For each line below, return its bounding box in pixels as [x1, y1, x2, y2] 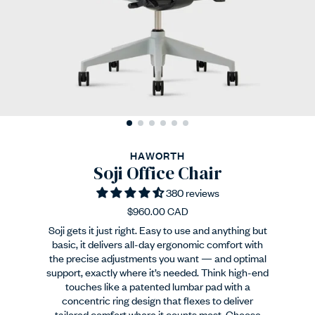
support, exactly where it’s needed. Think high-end [46, 264, 269, 280]
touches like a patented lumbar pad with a [65, 278, 250, 294]
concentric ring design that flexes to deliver [62, 292, 253, 308]
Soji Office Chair [93, 161, 222, 186]
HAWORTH [130, 148, 185, 163]
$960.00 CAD [127, 203, 188, 219]
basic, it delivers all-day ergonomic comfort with [52, 236, 263, 252]
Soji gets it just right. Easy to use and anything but [48, 222, 267, 238]
